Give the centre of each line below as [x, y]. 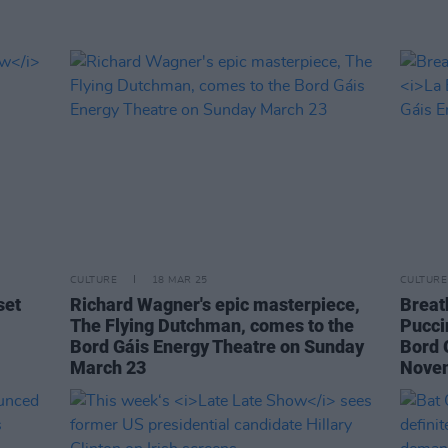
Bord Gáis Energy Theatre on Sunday [217, 346]
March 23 [108, 367]
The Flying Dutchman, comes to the [212, 325]
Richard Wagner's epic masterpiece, [215, 304]
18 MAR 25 [179, 279]
